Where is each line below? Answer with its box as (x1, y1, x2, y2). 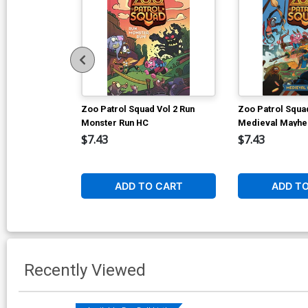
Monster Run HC (81, 117, 148, 128)
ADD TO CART (114, 179, 183, 192)
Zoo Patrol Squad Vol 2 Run (81, 103, 195, 114)
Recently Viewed (24, 260, 146, 280)
